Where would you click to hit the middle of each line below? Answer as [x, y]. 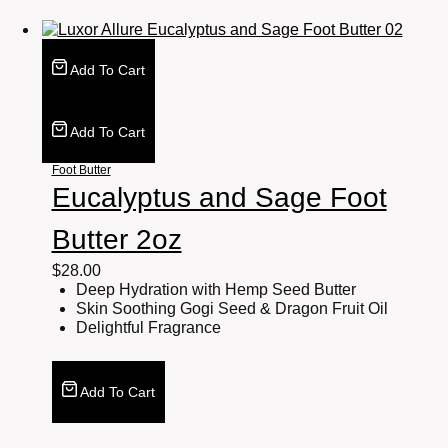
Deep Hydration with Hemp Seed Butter [215, 290]
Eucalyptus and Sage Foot [219, 198]
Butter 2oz [116, 240]
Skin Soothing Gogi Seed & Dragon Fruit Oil [231, 309]
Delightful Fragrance [148, 328]
